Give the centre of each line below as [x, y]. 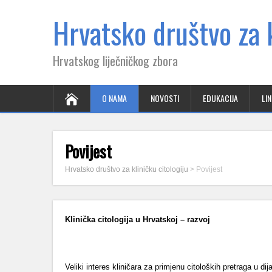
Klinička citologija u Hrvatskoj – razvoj [138, 219]
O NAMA [114, 98]
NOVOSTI [165, 98]
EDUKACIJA [220, 98]
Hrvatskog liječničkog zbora [115, 61]
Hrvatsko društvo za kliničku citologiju [127, 169]
